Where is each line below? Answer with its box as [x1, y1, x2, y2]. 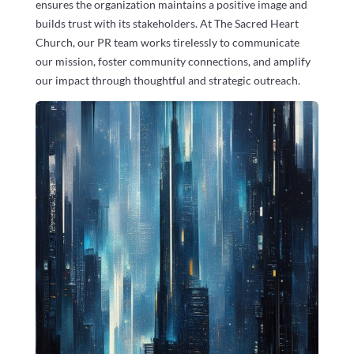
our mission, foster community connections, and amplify [35, 54, 311, 68]
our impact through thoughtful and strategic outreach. [35, 73, 300, 87]
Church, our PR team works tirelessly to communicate [35, 35, 299, 49]
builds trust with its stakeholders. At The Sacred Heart [35, 16, 299, 30]
